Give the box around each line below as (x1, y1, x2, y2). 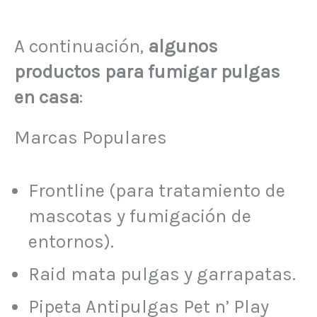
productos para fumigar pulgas (14, 60, 280, 83)
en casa (14, 86, 79, 108)
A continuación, (14, 35, 148, 57)
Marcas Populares (14, 127, 167, 149)
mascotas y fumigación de (28, 205, 251, 228)
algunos (148, 35, 218, 57)
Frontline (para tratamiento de (28, 180, 285, 202)
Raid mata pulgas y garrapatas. (28, 263, 296, 286)
